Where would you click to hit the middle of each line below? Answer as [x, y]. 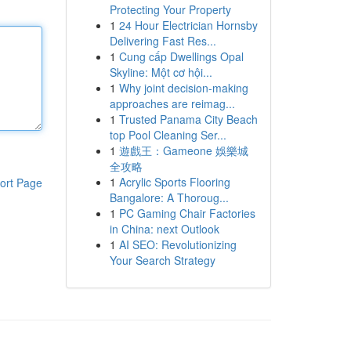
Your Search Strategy [162, 260]
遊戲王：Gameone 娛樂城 [183, 150]
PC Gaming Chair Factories [187, 213]
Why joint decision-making [183, 88]
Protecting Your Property [170, 9]
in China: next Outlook [164, 229]
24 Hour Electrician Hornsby [188, 25]
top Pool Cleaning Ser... [168, 135]
